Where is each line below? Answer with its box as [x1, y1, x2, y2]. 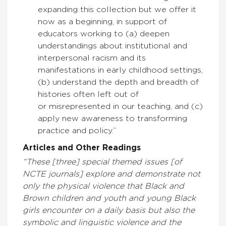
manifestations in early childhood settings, [38, 66, 203, 75]
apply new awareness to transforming [38, 115, 187, 123]
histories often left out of [38, 90, 139, 99]
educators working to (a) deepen [38, 30, 169, 38]
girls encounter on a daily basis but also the [23, 206, 195, 215]
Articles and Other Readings [23, 144, 141, 152]
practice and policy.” [38, 127, 116, 135]
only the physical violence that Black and [23, 182, 184, 191]
